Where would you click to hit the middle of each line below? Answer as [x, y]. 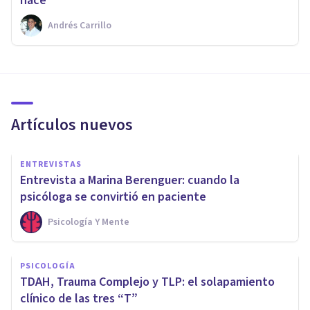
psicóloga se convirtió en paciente [113, 197]
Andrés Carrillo [80, 26]
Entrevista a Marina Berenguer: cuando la [130, 181]
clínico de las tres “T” [79, 299]
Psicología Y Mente [89, 222]
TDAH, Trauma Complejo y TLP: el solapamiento [147, 282]
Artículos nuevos [72, 125]
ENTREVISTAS [51, 165]
